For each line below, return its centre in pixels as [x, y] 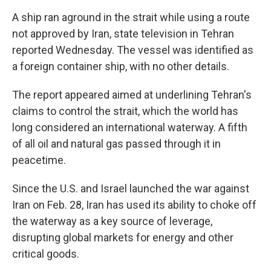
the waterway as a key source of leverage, [112, 221]
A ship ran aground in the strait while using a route [131, 17]
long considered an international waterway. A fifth [130, 127]
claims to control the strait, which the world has [125, 111]
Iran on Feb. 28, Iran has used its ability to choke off [134, 205]
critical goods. [46, 254]
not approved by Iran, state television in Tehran [123, 34]
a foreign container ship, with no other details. [121, 66]
